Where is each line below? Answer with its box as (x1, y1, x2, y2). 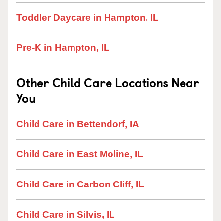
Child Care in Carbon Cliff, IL (16, 179, 144, 189)
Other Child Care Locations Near (16, 74, 199, 91)
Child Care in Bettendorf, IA (16, 119, 139, 129)
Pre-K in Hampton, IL (16, 42, 110, 53)
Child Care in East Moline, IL (16, 149, 143, 159)
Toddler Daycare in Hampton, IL (16, 12, 159, 23)
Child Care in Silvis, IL (16, 209, 115, 220)
